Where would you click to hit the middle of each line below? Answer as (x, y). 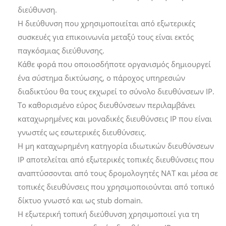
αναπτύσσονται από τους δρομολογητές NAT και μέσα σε (118, 173)
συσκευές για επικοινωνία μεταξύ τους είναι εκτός (106, 37)
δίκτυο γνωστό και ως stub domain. (80, 201)
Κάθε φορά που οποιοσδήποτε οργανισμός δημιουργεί (114, 64)
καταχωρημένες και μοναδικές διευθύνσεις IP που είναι (115, 119)
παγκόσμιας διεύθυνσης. (61, 51)
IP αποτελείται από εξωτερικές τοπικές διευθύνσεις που (116, 160)
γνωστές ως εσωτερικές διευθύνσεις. (82, 132)
